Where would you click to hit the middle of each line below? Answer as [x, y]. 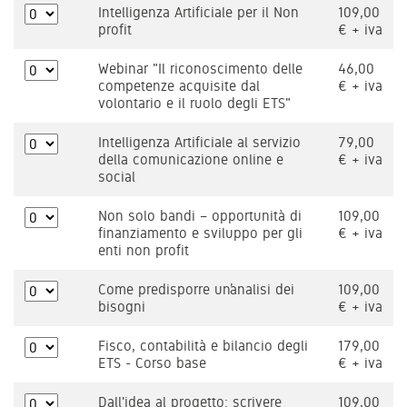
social [117, 177]
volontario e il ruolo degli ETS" [194, 103]
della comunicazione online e [191, 159]
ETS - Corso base [152, 363]
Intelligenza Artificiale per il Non [199, 12]
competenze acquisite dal [179, 86]
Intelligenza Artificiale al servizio [199, 142]
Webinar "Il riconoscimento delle [200, 69]
